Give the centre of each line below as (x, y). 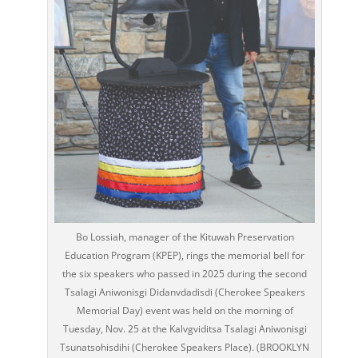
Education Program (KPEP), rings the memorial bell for (185, 256)
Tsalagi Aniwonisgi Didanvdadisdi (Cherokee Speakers (185, 292)
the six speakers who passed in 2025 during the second (185, 274)
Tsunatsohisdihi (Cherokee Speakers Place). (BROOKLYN (185, 348)
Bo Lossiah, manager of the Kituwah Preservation (185, 237)
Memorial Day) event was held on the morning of (185, 311)
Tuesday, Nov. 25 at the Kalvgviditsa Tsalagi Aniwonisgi (185, 329)
